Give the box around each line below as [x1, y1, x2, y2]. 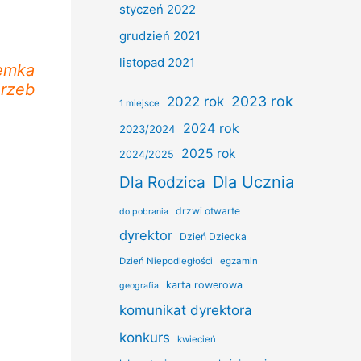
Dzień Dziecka [180, 230, 247, 243]
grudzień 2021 [119, 27, 201, 44]
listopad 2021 [119, 55, 195, 71]
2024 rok [183, 119, 239, 136]
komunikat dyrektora [119, 301, 252, 318]
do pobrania [119, 205, 168, 217]
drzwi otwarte [176, 204, 240, 217]
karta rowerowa [166, 278, 243, 291]
